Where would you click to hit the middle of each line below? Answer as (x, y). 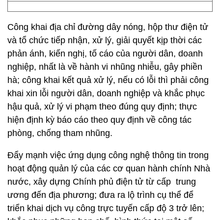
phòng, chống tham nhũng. (60, 133)
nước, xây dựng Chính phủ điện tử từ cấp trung (102, 182)
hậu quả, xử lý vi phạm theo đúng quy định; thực (102, 107)
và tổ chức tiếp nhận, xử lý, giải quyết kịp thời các (105, 40)
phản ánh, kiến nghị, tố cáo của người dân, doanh (105, 54)
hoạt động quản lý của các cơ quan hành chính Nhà (109, 168)
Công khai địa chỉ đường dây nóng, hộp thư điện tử (108, 27)
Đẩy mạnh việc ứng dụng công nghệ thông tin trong (108, 155)
